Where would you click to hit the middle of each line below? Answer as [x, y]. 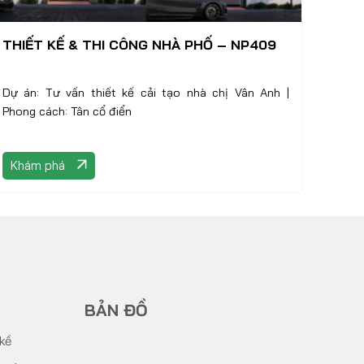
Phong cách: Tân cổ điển [67, 111]
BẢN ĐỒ [116, 310]
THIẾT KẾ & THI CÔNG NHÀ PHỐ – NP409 [139, 45]
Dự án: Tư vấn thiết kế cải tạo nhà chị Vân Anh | [94, 93]
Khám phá [37, 165]
